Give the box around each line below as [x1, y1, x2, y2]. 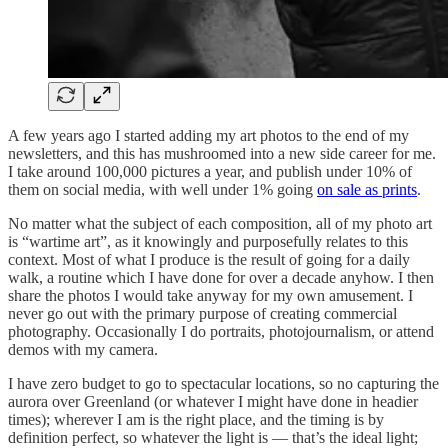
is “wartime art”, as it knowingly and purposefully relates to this [8, 232, 408, 250]
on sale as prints [317, 180, 417, 198]
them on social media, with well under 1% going [8, 180, 317, 198]
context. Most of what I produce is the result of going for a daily [8, 250, 410, 268]
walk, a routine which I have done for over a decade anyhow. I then [8, 268, 434, 286]
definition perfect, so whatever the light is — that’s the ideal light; [8, 428, 418, 446]
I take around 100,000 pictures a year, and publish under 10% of [8, 162, 412, 180]
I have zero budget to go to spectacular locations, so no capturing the [8, 374, 439, 392]
